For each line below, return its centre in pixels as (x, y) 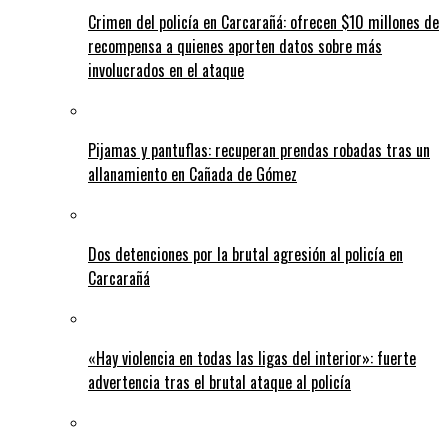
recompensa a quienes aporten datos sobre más (235, 45)
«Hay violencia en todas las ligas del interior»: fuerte (252, 357)
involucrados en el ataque (166, 69)
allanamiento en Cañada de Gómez (192, 173)
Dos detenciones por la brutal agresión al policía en (245, 253)
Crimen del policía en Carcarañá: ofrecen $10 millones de (263, 21)
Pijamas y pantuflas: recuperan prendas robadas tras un (259, 149)
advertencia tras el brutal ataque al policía (219, 381)
